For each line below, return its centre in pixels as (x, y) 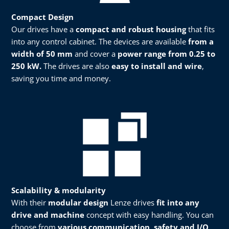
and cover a (95, 54)
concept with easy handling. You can (149, 215)
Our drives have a (43, 29)
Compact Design (42, 17)
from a (201, 42)
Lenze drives (132, 203)
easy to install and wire (157, 66)
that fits (200, 29)
